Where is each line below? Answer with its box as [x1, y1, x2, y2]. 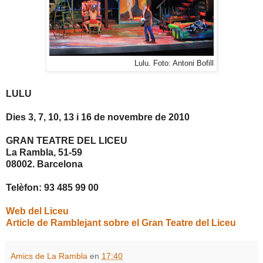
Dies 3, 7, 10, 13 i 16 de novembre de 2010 [6, 112, 190, 123]
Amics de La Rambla [11, 251, 87, 261]
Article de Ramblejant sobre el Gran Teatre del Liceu [6, 218, 236, 228]
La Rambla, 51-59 [6, 147, 82, 158]
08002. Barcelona [6, 159, 83, 170]
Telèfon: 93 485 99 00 [6, 183, 99, 193]
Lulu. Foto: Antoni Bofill [134, 59, 214, 68]
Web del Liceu [6, 206, 69, 217]
